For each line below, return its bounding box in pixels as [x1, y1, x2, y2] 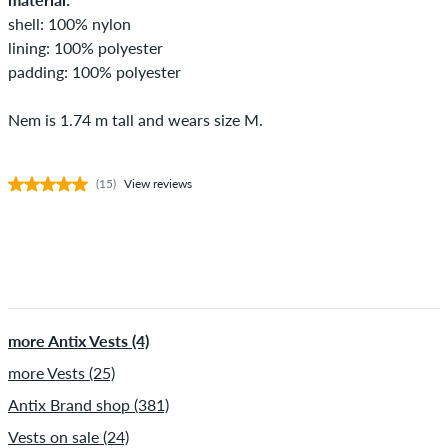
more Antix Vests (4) [8, 330, 149, 350]
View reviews [124, 175, 192, 191]
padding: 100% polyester [8, 61, 181, 81]
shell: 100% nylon [8, 13, 131, 33]
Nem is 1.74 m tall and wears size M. [8, 109, 263, 129]
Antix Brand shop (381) [8, 394, 169, 414]
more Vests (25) [8, 362, 115, 382]
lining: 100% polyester [8, 37, 163, 57]
